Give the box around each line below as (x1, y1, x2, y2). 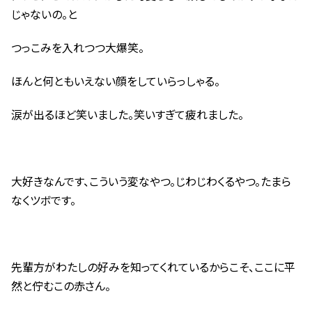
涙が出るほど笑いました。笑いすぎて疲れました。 (11, 106, 244, 123)
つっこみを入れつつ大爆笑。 (11, 39, 144, 56)
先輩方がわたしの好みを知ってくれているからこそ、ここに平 (11, 258, 295, 276)
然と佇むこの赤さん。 (11, 277, 111, 295)
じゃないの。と (11, 6, 77, 23)
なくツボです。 (11, 192, 76, 209)
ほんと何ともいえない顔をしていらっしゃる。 (11, 72, 220, 90)
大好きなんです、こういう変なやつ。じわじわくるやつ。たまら (11, 173, 291, 190)
